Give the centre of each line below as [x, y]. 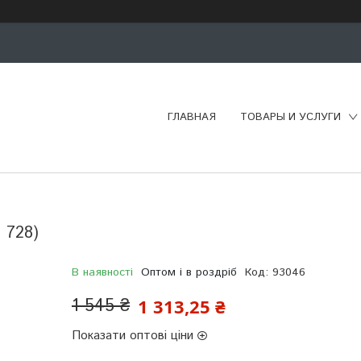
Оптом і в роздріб [189, 272]
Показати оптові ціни [132, 335]
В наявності [102, 272]
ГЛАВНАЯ [192, 118]
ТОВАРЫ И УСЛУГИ [290, 118]
